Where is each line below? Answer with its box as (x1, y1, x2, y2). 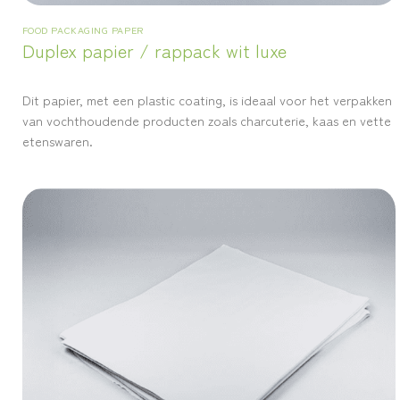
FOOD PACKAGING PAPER (21, 22, 144, 37)
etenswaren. (21, 131, 93, 151)
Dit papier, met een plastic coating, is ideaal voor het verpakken (21, 90, 392, 110)
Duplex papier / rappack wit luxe (21, 37, 287, 64)
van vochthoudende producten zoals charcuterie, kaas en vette (21, 111, 391, 130)
